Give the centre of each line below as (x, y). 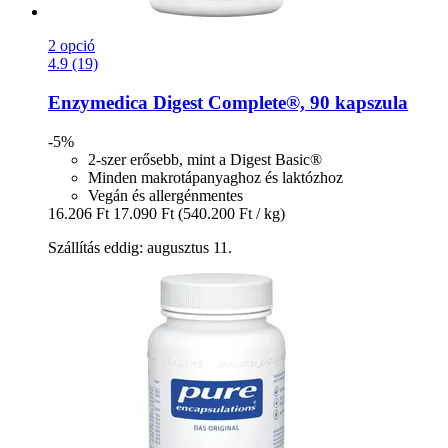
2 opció (71, 46)
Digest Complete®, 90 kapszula (278, 103)
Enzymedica (98, 103)
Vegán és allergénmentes (165, 195)
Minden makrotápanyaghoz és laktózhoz (215, 177)
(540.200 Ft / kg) (231, 213)
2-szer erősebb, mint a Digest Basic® (205, 159)
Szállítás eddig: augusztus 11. (140, 247)
